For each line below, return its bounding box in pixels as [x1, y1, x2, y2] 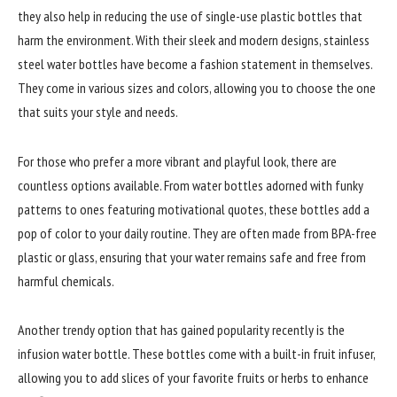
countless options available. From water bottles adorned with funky [18, 175, 363, 194]
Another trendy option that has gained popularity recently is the [18, 321, 345, 339]
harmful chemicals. [18, 271, 114, 290]
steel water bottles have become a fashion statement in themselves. [18, 55, 372, 74]
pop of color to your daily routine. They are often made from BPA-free [18, 223, 377, 242]
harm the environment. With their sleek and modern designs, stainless [18, 31, 370, 50]
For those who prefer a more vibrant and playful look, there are [18, 152, 337, 170]
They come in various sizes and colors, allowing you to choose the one [18, 79, 376, 97]
